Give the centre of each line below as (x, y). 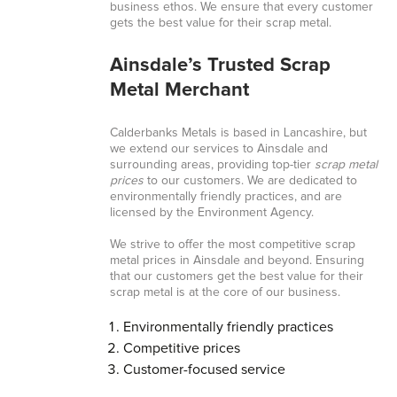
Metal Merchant (179, 90)
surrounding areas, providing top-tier (212, 165)
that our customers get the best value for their (236, 276)
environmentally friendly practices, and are (226, 197)
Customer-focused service (204, 370)
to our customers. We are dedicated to (250, 181)
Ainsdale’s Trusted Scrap (220, 66)
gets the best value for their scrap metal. (220, 23)
